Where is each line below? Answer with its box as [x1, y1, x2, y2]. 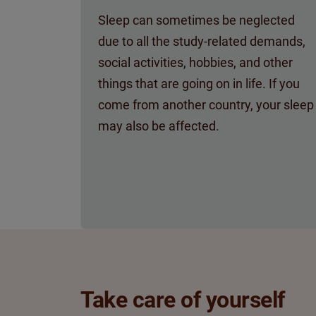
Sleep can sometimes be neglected [98, 12, 295, 28]
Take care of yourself [80, 286, 285, 313]
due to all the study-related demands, [98, 33, 305, 49]
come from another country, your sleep [98, 97, 314, 112]
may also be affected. [98, 118, 222, 133]
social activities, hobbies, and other [98, 54, 293, 70]
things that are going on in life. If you [98, 75, 300, 91]
